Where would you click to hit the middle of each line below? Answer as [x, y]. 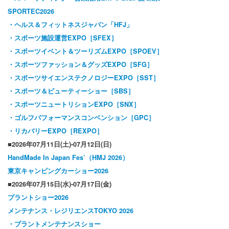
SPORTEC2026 [31, 12]
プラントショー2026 [38, 198]
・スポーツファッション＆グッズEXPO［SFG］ [81, 65]
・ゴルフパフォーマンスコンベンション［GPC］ [81, 118]
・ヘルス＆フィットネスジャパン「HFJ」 [70, 25]
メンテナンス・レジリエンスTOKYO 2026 [71, 211]
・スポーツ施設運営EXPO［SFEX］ [63, 38]
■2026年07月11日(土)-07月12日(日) [60, 144]
